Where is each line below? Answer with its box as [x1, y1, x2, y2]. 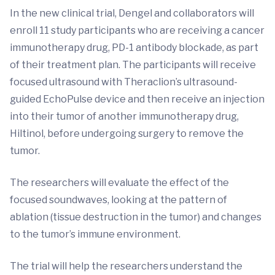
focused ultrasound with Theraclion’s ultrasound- [10, 76, 238, 88]
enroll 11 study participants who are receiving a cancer [10, 24, 265, 36]
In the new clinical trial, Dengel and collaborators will [10, 7, 254, 19]
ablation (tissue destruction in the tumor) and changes [10, 211, 261, 223]
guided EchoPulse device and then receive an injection [10, 93, 265, 105]
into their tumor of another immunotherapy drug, [10, 110, 239, 122]
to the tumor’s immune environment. [10, 228, 180, 240]
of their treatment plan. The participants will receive [10, 58, 256, 71]
